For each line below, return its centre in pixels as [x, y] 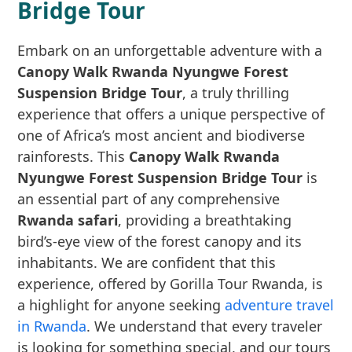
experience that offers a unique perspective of [171, 114]
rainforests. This [73, 156]
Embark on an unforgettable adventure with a [170, 50]
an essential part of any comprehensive [149, 199]
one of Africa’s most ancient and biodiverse [161, 135]
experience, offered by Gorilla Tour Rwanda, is [170, 284]
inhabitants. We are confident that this [147, 262]
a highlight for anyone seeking [121, 305]
